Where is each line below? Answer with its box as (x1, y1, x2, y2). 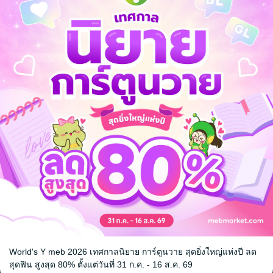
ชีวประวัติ (77, 53, 114, 63)
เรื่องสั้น (35, 53, 64, 63)
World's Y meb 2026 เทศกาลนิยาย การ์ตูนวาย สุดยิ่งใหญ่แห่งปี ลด (9, 246, 257, 257)
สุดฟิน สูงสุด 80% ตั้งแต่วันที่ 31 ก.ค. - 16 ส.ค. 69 (9, 259, 193, 269)
